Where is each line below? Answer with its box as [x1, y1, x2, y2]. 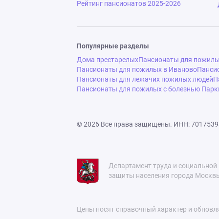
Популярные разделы [77, 42, 149, 50]
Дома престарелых [77, 56, 138, 64]
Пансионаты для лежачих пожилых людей [77, 75, 213, 83]
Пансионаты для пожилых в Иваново [77, 66, 197, 73]
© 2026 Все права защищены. [77, 120, 172, 128]
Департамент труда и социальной [109, 162, 217, 170]
